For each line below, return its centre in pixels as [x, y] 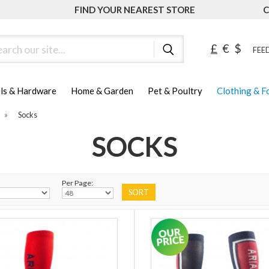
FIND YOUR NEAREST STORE [134, 10]
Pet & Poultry [175, 91]
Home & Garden [102, 91]
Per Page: [77, 183]
